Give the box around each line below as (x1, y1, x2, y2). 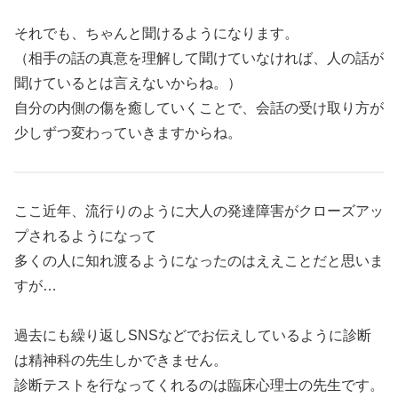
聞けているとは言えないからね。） (14, 76, 242, 92)
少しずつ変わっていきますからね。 (14, 125, 242, 141)
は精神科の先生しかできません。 (14, 352, 227, 368)
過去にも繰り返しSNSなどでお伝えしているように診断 (14, 327, 371, 343)
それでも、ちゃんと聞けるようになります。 (14, 26, 298, 42)
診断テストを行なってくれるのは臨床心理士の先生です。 (14, 377, 384, 393)
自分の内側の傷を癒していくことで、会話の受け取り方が (14, 100, 384, 116)
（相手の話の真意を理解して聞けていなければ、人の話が (14, 51, 384, 67)
